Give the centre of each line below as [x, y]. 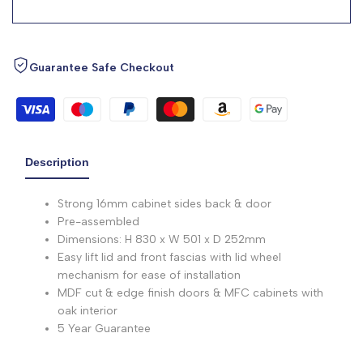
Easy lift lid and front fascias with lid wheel [169, 257]
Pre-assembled [98, 221]
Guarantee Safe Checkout [102, 67]
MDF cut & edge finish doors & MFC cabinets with [190, 293]
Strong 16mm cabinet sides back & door [164, 203]
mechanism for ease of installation [149, 275]
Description [57, 162]
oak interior [88, 310]
